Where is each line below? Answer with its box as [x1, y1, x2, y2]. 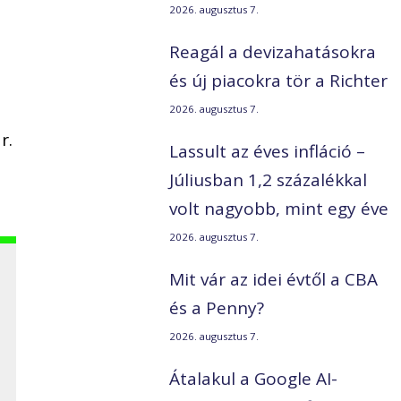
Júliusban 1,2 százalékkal [169, 168, 368, 192]
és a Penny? [169, 296, 265, 320]
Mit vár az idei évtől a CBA [169, 268, 379, 292]
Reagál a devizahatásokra [169, 40, 377, 64]
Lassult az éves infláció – [169, 140, 366, 164]
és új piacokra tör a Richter [169, 69, 388, 93]
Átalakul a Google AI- [169, 367, 338, 391]
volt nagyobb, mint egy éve [169, 197, 389, 221]
